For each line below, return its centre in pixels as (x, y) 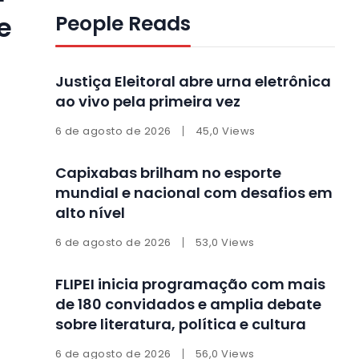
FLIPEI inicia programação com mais (190, 284)
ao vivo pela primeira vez (147, 101)
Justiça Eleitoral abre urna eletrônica (193, 81)
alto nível (90, 212)
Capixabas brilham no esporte (168, 172)
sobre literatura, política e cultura (180, 324)
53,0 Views (225, 242)
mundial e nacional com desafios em (194, 192)
